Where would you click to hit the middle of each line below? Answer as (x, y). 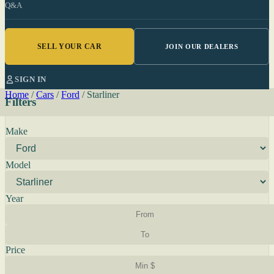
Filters (20, 102)
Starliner (103, 94)
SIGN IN (31, 79)
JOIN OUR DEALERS (202, 46)
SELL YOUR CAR (69, 46)
